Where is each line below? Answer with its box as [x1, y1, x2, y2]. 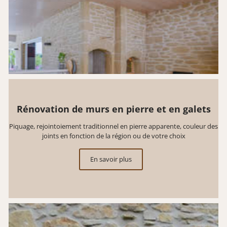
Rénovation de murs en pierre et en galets [16, 102, 211, 115]
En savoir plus [90, 154, 132, 164]
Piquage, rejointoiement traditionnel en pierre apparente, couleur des [9, 121, 218, 131]
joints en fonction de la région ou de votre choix [42, 131, 185, 140]
